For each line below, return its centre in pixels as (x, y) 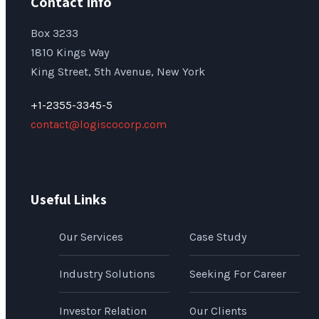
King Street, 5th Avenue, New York (118, 72)
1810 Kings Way (70, 53)
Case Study (218, 237)
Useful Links (69, 200)
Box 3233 (54, 33)
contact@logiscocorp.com (99, 125)
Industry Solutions (107, 274)
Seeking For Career (237, 274)
